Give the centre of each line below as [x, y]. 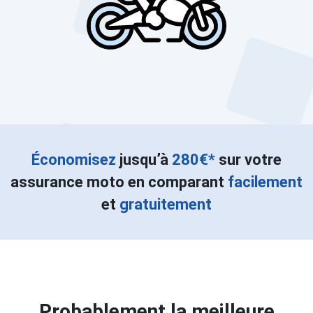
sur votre [248, 160]
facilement [265, 182]
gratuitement [166, 204]
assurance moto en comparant [119, 182]
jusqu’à [144, 160]
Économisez [74, 160]
